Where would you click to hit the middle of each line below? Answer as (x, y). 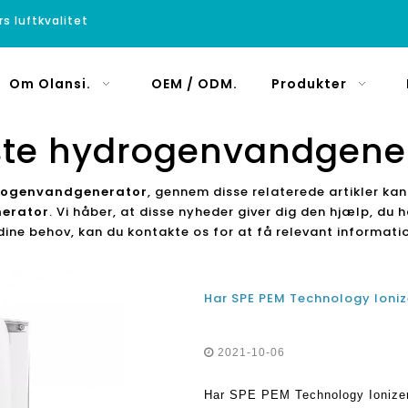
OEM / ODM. (194, 84)
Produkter (309, 84)
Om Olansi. (50, 84)
